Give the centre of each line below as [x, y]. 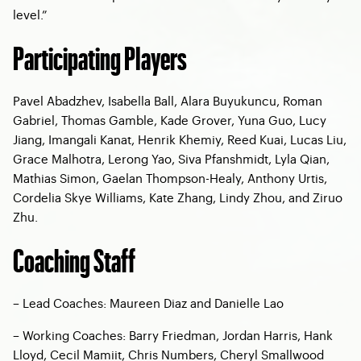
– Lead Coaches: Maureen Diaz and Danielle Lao [148, 303]
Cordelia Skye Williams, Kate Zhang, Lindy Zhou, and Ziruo [178, 197]
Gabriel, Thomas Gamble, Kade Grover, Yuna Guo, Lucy [170, 120]
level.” [30, 14]
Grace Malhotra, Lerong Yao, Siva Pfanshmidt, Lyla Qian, [171, 158]
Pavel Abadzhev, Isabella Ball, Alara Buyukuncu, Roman [168, 100]
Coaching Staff [74, 259]
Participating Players [100, 57]
